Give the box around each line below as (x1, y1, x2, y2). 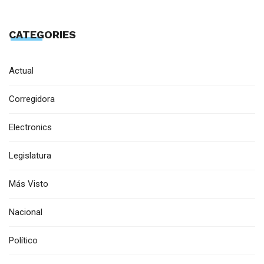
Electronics (9, 122, 52, 133)
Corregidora (9, 94, 55, 105)
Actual (9, 65, 34, 77)
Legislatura (9, 150, 51, 161)
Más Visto (9, 179, 48, 190)
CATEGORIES (9, 28, 76, 41)
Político (9, 235, 38, 246)
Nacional (9, 207, 42, 218)
